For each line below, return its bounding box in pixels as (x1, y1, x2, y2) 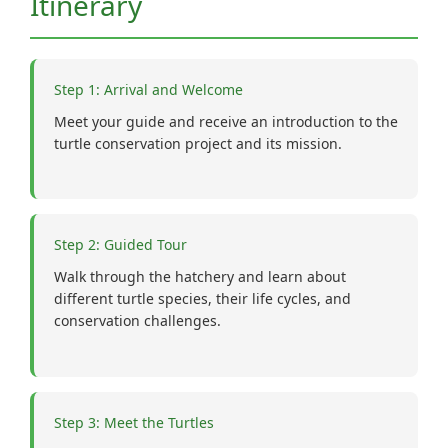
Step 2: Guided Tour (54, 235, 187, 255)
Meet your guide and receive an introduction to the (54, 111, 398, 131)
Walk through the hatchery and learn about (54, 267, 346, 287)
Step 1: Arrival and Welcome (54, 79, 243, 99)
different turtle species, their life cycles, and (54, 289, 351, 309)
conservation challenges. (54, 311, 221, 331)
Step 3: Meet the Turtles (54, 412, 214, 432)
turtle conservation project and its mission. (54, 133, 342, 153)
